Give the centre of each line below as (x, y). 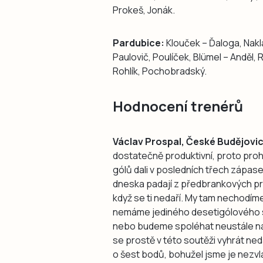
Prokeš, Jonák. (144, 10)
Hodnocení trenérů (178, 106)
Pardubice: (139, 43)
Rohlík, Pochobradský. (160, 71)
